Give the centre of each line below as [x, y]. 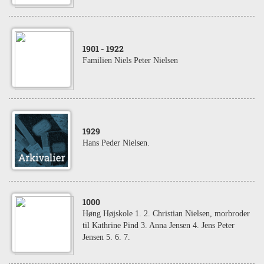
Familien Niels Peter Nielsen [130, 60]
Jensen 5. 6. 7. [106, 237]
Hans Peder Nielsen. [116, 143]
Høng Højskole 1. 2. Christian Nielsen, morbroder [166, 214]
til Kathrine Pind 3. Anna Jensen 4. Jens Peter [159, 225]
